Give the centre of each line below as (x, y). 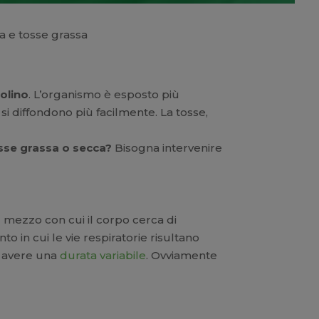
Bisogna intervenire (167, 147)
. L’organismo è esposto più (104, 94)
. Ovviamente (182, 255)
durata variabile (103, 255)
